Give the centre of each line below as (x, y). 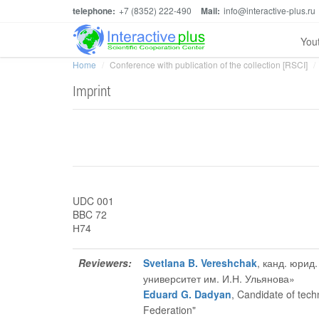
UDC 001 (93, 201)
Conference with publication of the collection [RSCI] (209, 64)
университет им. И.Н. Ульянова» (219, 278)
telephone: (94, 11)
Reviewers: (105, 263)
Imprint (92, 90)
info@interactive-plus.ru (270, 10)
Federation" (169, 310)
